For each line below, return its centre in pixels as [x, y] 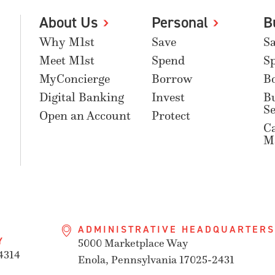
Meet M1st [67, 60]
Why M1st [67, 42]
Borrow [172, 79]
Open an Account [85, 116]
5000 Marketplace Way [133, 243]
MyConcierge [75, 79]
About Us [69, 22]
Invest [168, 97]
